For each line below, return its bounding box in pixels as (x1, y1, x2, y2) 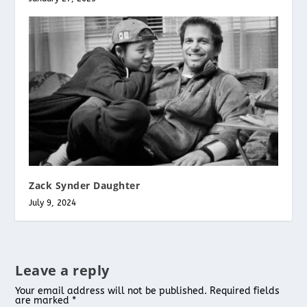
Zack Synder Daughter (29, 179, 140, 193)
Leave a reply (15, 261, 110, 280)
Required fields (210, 285, 280, 297)
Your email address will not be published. (15, 285, 208, 297)
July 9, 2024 (29, 198, 77, 208)
